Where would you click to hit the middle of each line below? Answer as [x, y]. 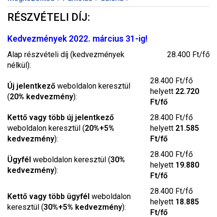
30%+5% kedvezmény [83, 207]
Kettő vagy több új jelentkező [61, 117]
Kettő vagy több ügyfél [48, 196]
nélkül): [19, 65]
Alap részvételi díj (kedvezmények [66, 54]
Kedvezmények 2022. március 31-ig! [77, 39]
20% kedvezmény [41, 97]
